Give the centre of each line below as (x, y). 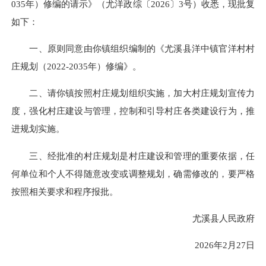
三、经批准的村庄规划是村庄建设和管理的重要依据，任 (133, 156)
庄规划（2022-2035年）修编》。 (76, 66)
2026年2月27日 (216, 245)
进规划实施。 (38, 129)
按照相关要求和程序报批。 (65, 191)
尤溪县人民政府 (215, 218)
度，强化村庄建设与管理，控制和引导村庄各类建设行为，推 (133, 111)
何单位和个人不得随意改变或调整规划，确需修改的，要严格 (133, 173)
